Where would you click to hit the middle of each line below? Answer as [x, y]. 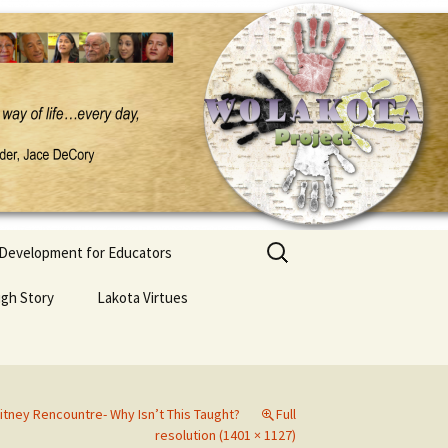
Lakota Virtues [142, 297]
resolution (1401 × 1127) [225, 435]
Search [285, 243]
